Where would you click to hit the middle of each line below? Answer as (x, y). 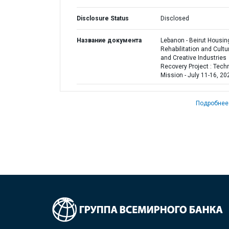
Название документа (109, 40)
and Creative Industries (193, 58)
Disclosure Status (103, 18)
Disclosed (175, 18)
